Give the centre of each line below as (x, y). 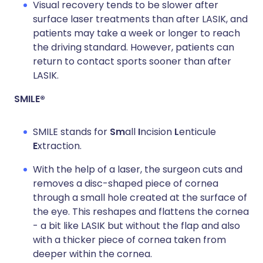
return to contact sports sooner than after (132, 62)
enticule (198, 132)
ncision (157, 132)
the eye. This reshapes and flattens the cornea (141, 212)
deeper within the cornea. (92, 254)
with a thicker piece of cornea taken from (129, 240)
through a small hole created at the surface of (140, 198)
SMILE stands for (71, 132)
